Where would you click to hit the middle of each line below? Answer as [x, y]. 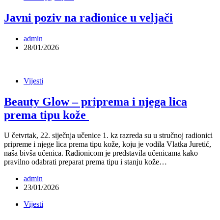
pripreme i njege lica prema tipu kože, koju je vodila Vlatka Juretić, [108, 144]
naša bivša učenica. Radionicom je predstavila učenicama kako [101, 153]
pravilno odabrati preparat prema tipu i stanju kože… [85, 162]
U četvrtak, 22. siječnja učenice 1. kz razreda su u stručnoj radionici [108, 136]
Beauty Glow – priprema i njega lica [96, 101]
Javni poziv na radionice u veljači [88, 17]
